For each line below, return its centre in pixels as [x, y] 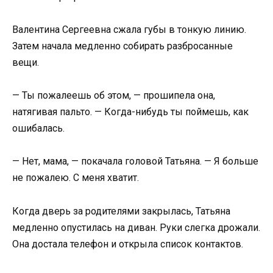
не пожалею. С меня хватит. [76, 178]
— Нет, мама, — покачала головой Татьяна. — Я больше [135, 161]
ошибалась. [38, 129]
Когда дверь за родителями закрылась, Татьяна [121, 211]
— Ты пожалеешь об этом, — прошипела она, [114, 96]
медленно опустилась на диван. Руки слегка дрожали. [136, 227]
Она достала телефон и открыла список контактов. [128, 244]
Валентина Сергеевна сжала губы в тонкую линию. [129, 30]
